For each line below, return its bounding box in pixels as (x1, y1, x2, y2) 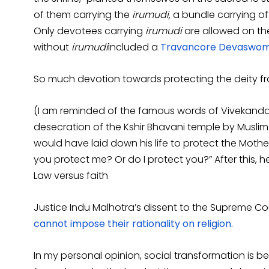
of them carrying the (34, 7, 132, 22)
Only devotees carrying (34, 23, 145, 38)
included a (108, 40, 160, 54)
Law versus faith (34, 168, 108, 183)
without (34, 40, 71, 54)
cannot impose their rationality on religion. (34, 216, 233, 231)
